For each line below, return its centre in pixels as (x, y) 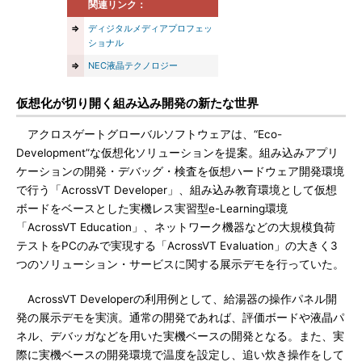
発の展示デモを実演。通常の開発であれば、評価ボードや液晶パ (180, 318)
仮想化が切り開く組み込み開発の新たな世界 (137, 103)
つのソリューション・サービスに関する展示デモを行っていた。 (180, 264)
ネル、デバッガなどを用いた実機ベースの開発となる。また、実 (180, 336)
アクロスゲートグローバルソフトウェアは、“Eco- (149, 134)
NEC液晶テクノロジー (133, 65)
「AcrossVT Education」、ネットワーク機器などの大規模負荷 (176, 227)
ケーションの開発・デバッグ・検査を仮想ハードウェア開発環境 (180, 171)
